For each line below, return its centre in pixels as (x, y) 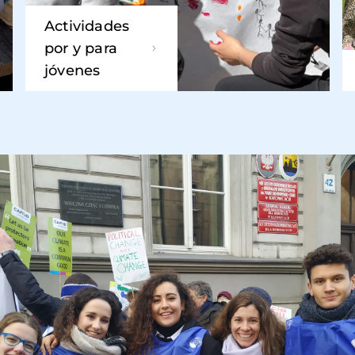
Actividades (87, 26)
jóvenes (73, 71)
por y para (81, 48)
